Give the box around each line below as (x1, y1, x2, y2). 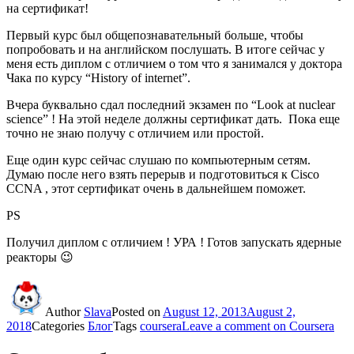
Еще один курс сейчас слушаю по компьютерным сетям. (6, 153, 314, 167)
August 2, (247, 304, 296, 318)
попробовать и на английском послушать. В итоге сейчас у (6, 42, 325, 56)
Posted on (111, 304, 163, 318)
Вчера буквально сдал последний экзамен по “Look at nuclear (6, 97, 335, 111)
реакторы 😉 (6, 250, 73, 264)
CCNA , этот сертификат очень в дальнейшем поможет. (6, 181, 306, 195)
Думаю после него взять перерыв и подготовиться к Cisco (6, 167, 319, 181)
